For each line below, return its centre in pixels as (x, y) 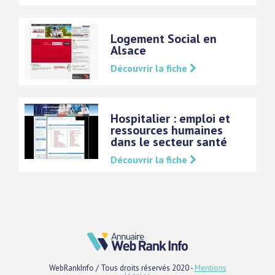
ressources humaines (167, 130)
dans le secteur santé (169, 142)
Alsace (128, 50)
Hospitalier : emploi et (170, 118)
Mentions (210, 268)
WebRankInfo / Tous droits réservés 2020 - (122, 268)
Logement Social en (164, 39)
